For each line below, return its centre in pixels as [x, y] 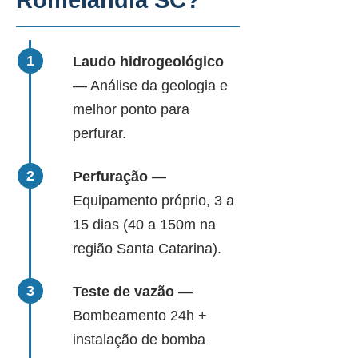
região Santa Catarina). [147, 249]
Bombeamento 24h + [140, 316]
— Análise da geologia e [150, 86]
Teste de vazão [123, 292]
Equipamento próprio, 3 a [153, 201]
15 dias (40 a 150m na [144, 225]
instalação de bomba [139, 340]
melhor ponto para [131, 109]
